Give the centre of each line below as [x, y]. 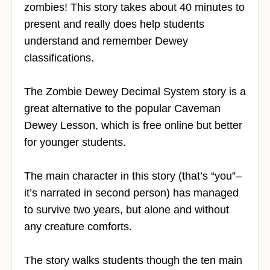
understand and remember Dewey [106, 41]
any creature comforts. [78, 227]
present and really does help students [114, 24]
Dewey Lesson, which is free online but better [133, 126]
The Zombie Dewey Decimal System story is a [135, 92]
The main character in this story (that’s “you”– [133, 176]
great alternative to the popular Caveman [122, 109]
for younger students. [75, 143]
